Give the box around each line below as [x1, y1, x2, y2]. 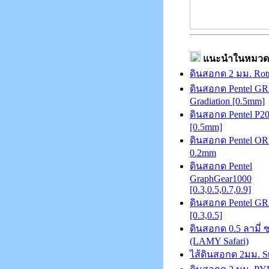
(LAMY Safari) [190, 236, 249, 247]
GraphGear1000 [190, 174, 252, 184]
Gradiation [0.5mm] [190, 96, 265, 107]
